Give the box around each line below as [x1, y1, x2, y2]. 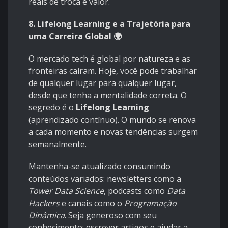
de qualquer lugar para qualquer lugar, [28, 77, 177, 89]
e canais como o [60, 197, 124, 209]
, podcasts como [104, 185, 167, 197]
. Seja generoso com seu [65, 210, 157, 221]
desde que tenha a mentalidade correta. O [28, 90, 187, 101]
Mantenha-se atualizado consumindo [28, 161, 170, 173]
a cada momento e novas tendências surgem [28, 126, 198, 138]
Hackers [28, 197, 60, 209]
